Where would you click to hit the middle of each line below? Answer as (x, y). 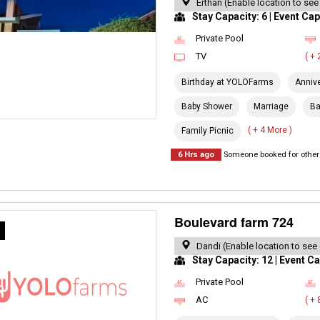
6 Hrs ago (196, 155)
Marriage (271, 106)
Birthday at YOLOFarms (228, 82)
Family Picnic (208, 131)
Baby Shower (207, 106)
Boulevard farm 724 (234, 222)
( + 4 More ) (270, 130)
